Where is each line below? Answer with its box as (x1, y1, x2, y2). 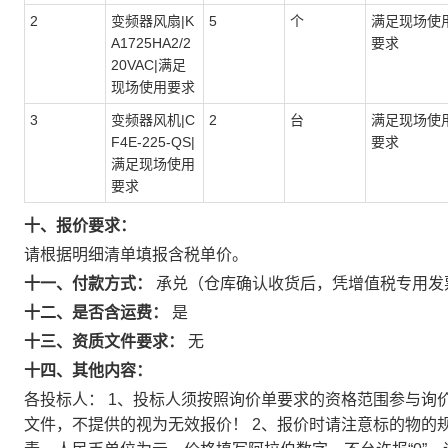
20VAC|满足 (111, 57, 186, 73)
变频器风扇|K (111, 13, 194, 29)
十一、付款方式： (24, 275, 152, 292)
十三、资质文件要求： (24, 333, 184, 350)
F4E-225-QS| (111, 134, 195, 150)
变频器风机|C (111, 112, 195, 128)
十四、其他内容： (24, 362, 152, 379)
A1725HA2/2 (111, 35, 191, 51)
